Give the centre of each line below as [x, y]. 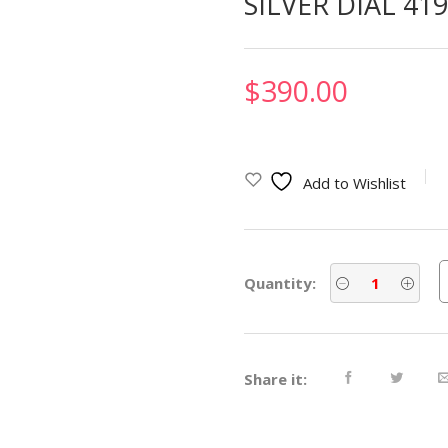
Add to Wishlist [354, 182]
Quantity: [280, 282]
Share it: [275, 379]
